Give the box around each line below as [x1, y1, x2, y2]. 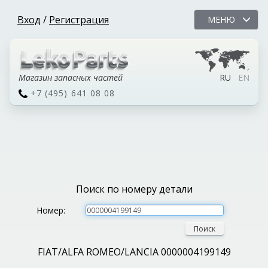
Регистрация [49, 13, 109, 26]
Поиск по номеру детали [75, 182, 193, 196]
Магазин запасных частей [19, 72, 123, 83]
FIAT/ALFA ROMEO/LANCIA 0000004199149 [37, 245, 231, 259]
